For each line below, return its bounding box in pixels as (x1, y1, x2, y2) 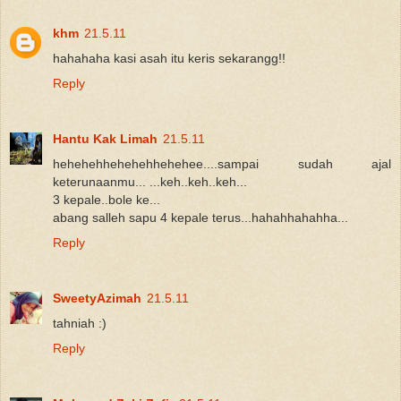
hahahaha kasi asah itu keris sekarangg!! (53, 51, 286, 66)
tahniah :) (53, 316, 107, 331)
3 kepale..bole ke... (53, 192, 160, 208)
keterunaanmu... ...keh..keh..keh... (53, 175, 247, 190)
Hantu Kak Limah (53, 132, 158, 147)
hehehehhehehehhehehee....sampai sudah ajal (53, 157, 391, 172)
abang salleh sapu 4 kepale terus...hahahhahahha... (53, 210, 348, 226)
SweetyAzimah (53, 291, 141, 306)
